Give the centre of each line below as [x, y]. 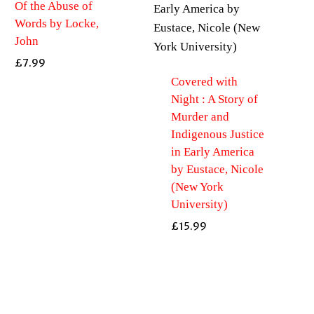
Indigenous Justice [217, 134]
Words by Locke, [56, 23]
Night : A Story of [214, 99]
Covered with [204, 81]
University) [199, 204]
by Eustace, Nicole [217, 169]
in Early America [212, 151]
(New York [197, 186]
